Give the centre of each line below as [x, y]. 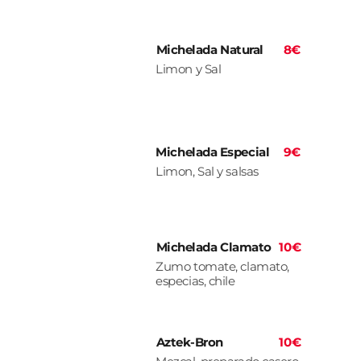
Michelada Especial [213, 152]
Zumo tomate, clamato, [222, 267]
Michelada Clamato [214, 247]
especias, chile [195, 281]
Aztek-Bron [190, 342]
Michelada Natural [210, 50]
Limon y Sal [189, 69]
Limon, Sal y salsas [207, 172]
